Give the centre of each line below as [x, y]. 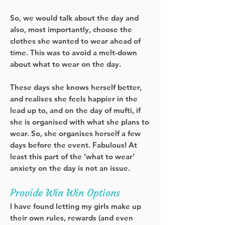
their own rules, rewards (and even [72, 218]
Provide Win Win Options [67, 193]
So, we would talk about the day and [74, 18]
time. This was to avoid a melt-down [74, 52]
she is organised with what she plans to [80, 122]
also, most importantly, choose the [71, 29]
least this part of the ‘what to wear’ [72, 156]
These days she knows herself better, [76, 87]
